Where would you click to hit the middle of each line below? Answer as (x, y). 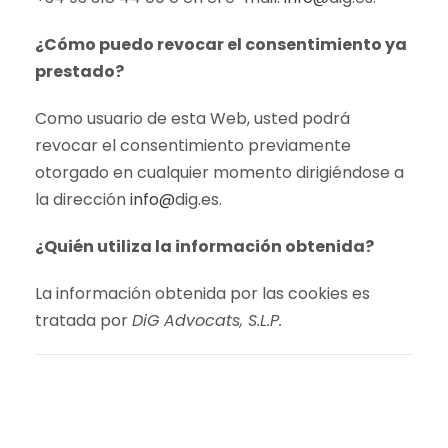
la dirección (82, 199)
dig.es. (198, 199)
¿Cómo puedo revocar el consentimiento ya (221, 44)
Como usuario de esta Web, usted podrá (192, 118)
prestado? (79, 71)
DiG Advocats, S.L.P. (207, 320)
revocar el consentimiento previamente (193, 145)
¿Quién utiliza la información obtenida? (204, 246)
